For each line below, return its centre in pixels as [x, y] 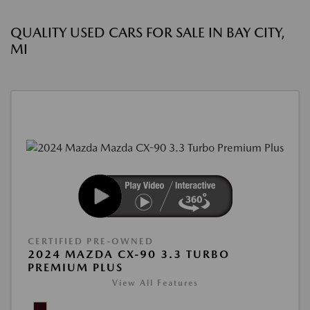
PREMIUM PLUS [75, 268]
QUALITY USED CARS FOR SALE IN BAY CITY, [147, 33]
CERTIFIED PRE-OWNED [91, 241]
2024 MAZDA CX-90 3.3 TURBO [129, 255]
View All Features [155, 283]
